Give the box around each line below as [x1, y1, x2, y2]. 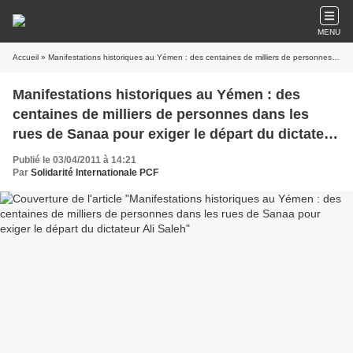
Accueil [13, 53, 39, 61]
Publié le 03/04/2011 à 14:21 [13, 154, 136, 165]
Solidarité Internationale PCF [31, 167, 158, 178]
